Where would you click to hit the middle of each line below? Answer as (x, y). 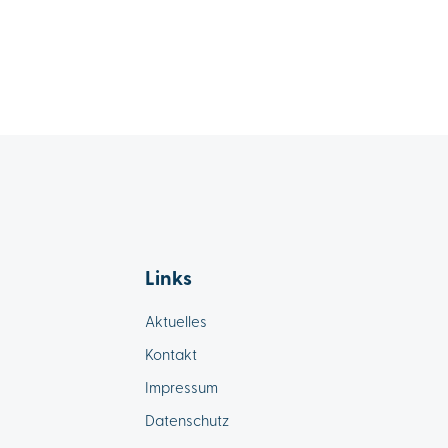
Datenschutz (187, 419)
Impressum (182, 386)
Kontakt (171, 353)
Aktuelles (176, 320)
